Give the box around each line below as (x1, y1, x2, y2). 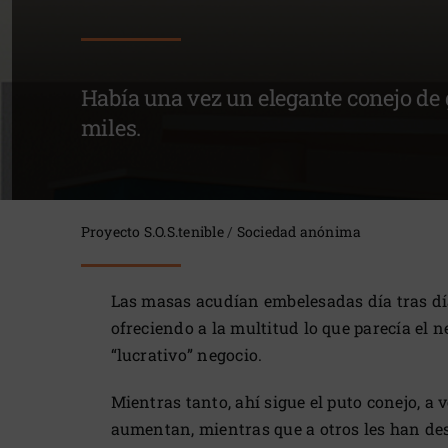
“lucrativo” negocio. (110, 344, 263, 366)
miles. (80, 113, 142, 143)
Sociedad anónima (236, 222, 362, 242)
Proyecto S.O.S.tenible (80, 222, 224, 242)
